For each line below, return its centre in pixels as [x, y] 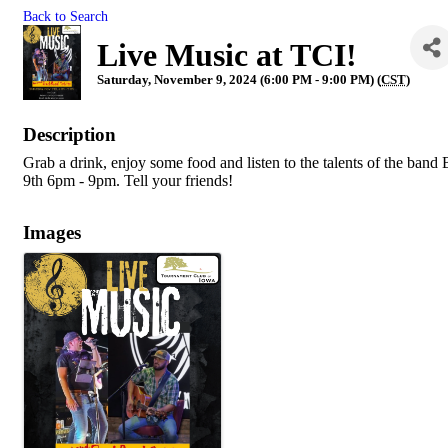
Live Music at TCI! [226, 55]
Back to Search [65, 16]
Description [69, 134]
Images [52, 232]
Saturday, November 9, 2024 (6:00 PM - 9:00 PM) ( [238, 79]
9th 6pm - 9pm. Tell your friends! [130, 180]
